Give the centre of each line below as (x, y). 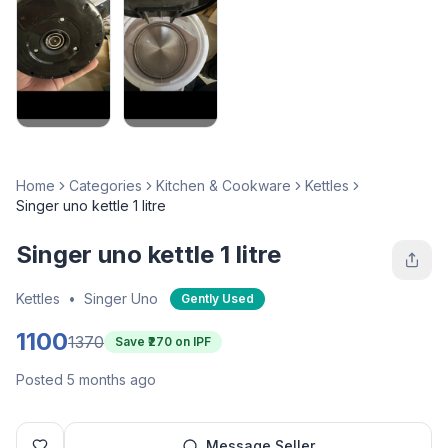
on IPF (191, 341)
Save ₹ (131, 341)
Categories (105, 185)
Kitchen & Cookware (223, 185)
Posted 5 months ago (86, 379)
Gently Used (217, 298)
